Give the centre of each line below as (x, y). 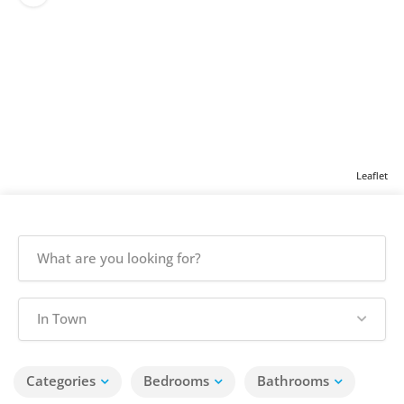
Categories (61, 381)
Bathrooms (293, 381)
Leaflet (372, 175)
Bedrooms (176, 381)
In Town (62, 318)
